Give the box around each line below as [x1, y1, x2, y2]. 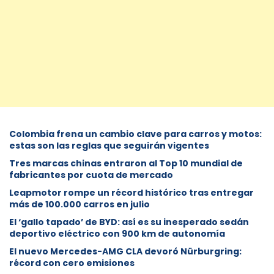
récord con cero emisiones [9, 256, 135, 269]
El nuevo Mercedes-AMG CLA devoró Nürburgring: [9, 245, 242, 257]
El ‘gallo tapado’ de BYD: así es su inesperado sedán [9, 215, 249, 228]
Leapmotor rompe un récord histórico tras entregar [9, 186, 254, 199]
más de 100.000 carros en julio [9, 198, 150, 210]
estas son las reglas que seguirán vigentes [9, 139, 209, 152]
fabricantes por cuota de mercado [9, 168, 173, 181]
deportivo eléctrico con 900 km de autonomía [9, 227, 225, 240]
